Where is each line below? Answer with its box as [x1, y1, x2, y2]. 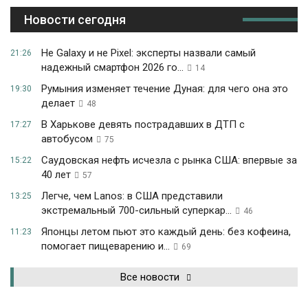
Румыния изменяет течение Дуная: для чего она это [41, 82, 288, 95]
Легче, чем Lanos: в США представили [41, 190, 223, 202]
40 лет [41, 168, 71, 181]
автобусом [41, 133, 93, 145]
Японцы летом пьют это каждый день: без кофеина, [41, 225, 291, 238]
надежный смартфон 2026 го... [41, 61, 184, 74]
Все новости [120, 271, 179, 283]
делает [41, 97, 75, 109]
